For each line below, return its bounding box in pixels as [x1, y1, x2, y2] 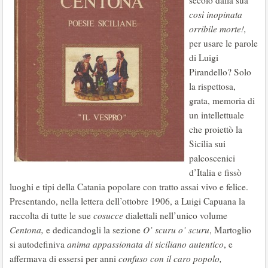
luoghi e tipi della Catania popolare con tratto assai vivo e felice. [10, 181, 248, 193]
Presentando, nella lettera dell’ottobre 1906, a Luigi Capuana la [10, 195, 245, 207]
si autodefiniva [10, 238, 67, 250]
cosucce [93, 209, 123, 221]
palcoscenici [189, 152, 235, 164]
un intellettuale [189, 109, 244, 121]
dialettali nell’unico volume [123, 209, 227, 221]
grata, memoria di [189, 95, 255, 106]
